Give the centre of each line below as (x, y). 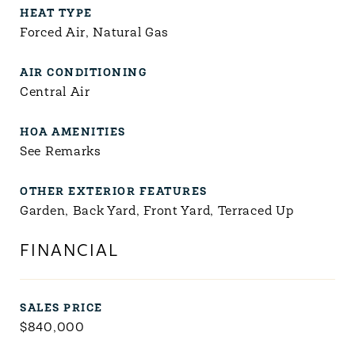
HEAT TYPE (56, 14)
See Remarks (61, 152)
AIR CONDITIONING (83, 73)
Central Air (55, 93)
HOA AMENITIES (73, 133)
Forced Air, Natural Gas (95, 33)
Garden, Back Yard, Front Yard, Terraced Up (157, 212)
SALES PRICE (61, 309)
